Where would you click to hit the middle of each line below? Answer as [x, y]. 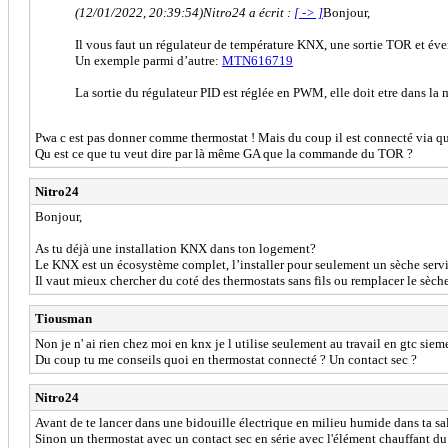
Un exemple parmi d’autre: [148, 60]
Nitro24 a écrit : [248, 12]
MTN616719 [257, 60]
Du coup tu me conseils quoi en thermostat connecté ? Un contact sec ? [226, 359]
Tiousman [63, 318]
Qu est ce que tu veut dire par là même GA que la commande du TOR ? [224, 153]
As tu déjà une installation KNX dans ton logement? [175, 248]
